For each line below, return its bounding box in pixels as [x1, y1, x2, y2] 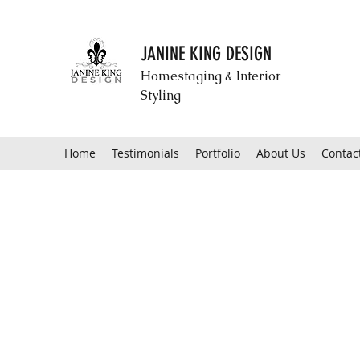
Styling [141, 87, 181, 104]
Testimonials [112, 145, 179, 161]
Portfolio [195, 145, 240, 161]
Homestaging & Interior [141, 67, 281, 84]
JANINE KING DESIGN [141, 43, 272, 65]
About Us [256, 145, 305, 161]
